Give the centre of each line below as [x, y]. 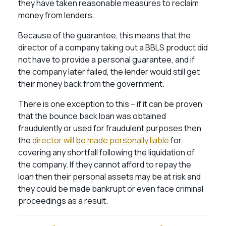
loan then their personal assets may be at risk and [109, 177]
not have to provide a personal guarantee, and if [106, 60]
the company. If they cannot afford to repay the [105, 164]
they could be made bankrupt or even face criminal [111, 189]
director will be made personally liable [101, 140]
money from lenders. [56, 15]
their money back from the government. [92, 84]
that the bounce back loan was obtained [92, 116]
